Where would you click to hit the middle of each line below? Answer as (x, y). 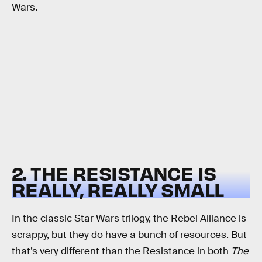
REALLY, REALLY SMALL (118, 189)
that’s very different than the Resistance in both (121, 251)
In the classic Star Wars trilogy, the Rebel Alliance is (129, 219)
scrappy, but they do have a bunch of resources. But (129, 235)
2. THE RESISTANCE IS (114, 173)
